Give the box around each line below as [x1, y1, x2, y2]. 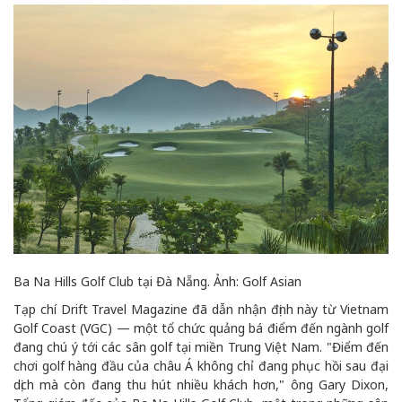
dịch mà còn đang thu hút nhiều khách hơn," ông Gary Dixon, [13, 376, 389, 394]
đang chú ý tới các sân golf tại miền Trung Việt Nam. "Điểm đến [13, 338, 389, 356]
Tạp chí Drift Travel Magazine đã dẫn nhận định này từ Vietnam [13, 301, 389, 319]
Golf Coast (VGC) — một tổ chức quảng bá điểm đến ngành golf [13, 319, 389, 337]
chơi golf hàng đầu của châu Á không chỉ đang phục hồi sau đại [13, 357, 389, 375]
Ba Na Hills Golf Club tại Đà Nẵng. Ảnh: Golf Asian [13, 273, 301, 291]
